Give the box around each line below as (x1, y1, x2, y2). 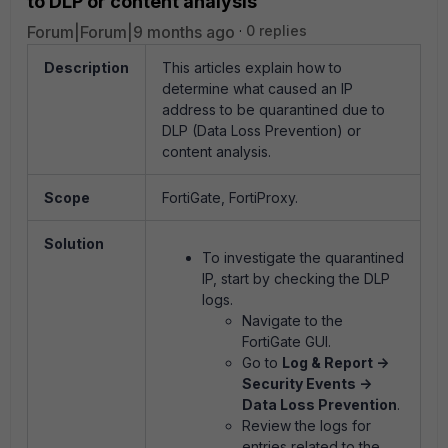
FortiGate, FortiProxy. (162, 189, 298, 206)
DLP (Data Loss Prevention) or (162, 122, 361, 139)
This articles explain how (162, 59, 329, 76)
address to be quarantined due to (162, 101, 385, 118)
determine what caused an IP (162, 80, 353, 97)
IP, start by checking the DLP (202, 270, 390, 287)
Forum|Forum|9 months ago (27, 22, 235, 42)
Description (44, 59, 129, 76)
